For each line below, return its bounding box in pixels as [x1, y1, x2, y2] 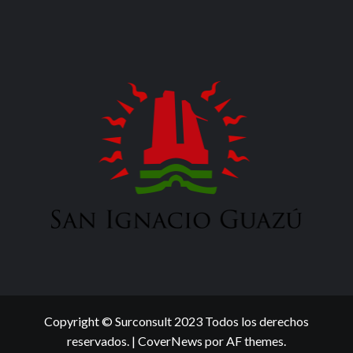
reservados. [67, 333, 132, 349]
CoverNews [138, 333, 203, 349]
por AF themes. [203, 333, 286, 349]
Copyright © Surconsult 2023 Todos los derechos [44, 314, 309, 329]
